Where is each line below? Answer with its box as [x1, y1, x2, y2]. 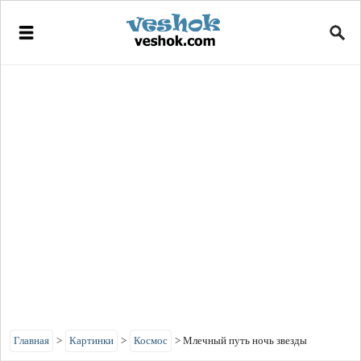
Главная [14, 334, 49, 346]
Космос [134, 334, 168, 346]
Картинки [69, 334, 114, 346]
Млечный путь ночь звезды [183, 334, 307, 346]
